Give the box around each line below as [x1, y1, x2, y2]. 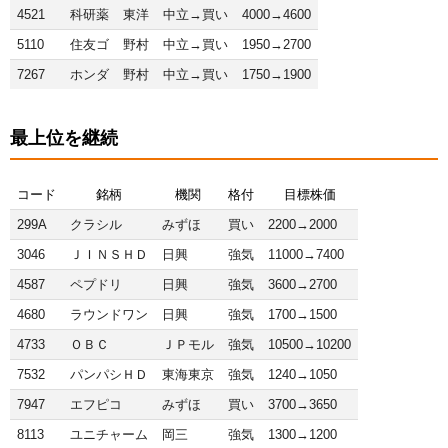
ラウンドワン [69, 306, 148, 322]
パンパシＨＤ [69, 366, 148, 382]
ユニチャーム [69, 426, 148, 442]
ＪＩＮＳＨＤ [69, 246, 148, 262]
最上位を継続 [10, 127, 118, 148]
